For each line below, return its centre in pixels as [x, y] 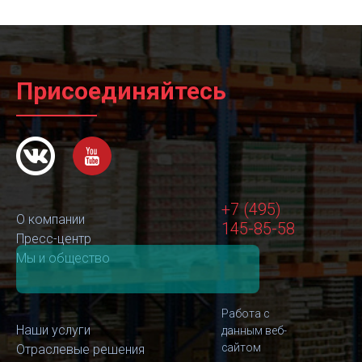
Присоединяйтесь [121, 91]
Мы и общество [63, 258]
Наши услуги [53, 330]
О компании [51, 219]
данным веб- [254, 330]
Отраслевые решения [80, 349]
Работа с [245, 314]
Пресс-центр [54, 239]
